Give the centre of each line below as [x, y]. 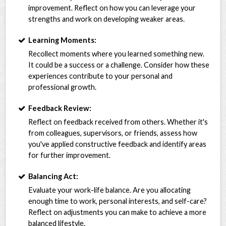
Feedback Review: [60, 108]
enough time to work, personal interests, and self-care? [118, 201]
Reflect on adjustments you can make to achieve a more [118, 212]
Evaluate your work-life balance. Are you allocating [110, 190]
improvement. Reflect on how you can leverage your [112, 8]
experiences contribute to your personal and [101, 76]
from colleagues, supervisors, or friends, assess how [113, 133]
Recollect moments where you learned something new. [117, 53]
